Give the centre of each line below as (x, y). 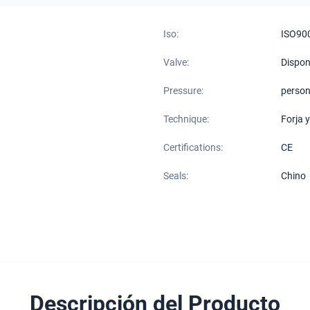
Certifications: (193, 147)
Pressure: (183, 91)
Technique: (186, 119)
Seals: (176, 176)
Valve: (176, 62)
